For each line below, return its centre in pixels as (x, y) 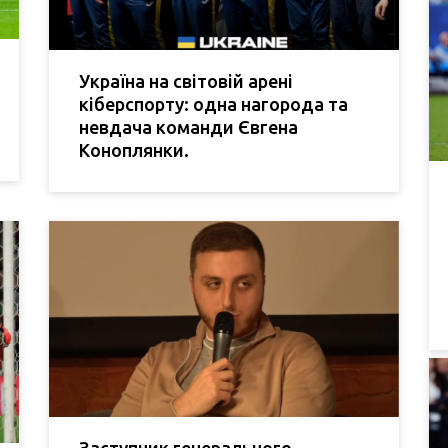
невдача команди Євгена (188, 126)
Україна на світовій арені (186, 80)
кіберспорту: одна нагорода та (213, 103)
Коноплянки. (134, 149)
